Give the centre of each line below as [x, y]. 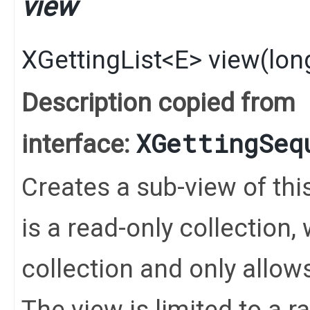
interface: [79, 144]
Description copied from [158, 102]
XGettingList [92, 60]
